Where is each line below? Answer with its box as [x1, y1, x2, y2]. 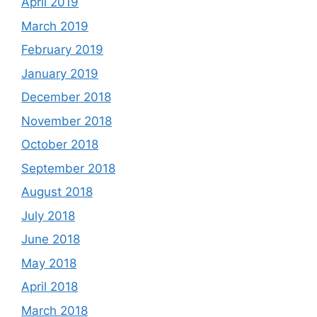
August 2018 [21, 185, 93, 199]
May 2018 [21, 255, 76, 270]
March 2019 [21, 18, 88, 33]
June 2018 [21, 232, 80, 246]
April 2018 [21, 279, 78, 294]
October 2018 [21, 137, 98, 151]
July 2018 [21, 208, 75, 223]
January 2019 [21, 66, 98, 81]
